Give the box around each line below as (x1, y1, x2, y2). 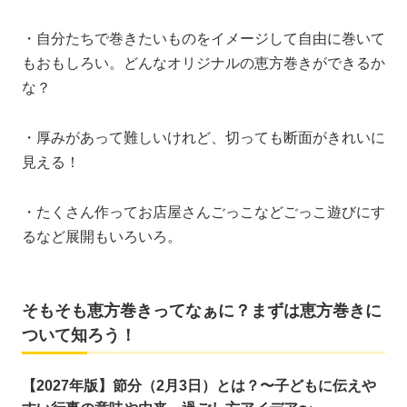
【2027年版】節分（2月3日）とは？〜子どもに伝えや (22, 378, 376, 394)
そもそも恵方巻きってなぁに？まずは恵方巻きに (22, 302, 382, 321)
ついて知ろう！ (22, 326, 136, 345)
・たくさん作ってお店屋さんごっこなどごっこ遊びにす (22, 204, 385, 221)
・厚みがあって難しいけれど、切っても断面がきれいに (22, 130, 385, 146)
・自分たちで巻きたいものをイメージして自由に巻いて (22, 31, 385, 47)
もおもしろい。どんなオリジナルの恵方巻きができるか (22, 55, 385, 72)
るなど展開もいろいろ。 (22, 229, 182, 245)
